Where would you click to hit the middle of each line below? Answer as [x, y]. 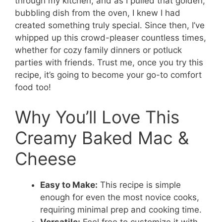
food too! [33, 87]
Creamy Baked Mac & [102, 138]
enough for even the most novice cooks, [120, 197]
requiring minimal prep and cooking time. [121, 209]
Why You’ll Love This [97, 117]
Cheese [46, 158]
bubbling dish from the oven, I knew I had [98, 13]
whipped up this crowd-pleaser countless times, [111, 38]
